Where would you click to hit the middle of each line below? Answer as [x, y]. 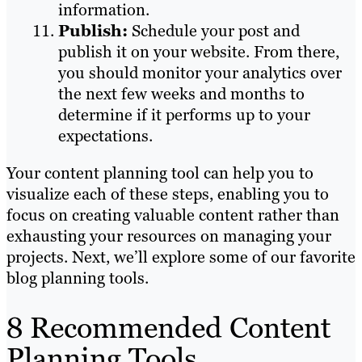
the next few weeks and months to [181, 93]
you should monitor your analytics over [200, 72]
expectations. [105, 135]
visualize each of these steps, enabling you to [168, 194]
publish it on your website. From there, [199, 51]
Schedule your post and [216, 30]
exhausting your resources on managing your [169, 236]
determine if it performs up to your [184, 114]
